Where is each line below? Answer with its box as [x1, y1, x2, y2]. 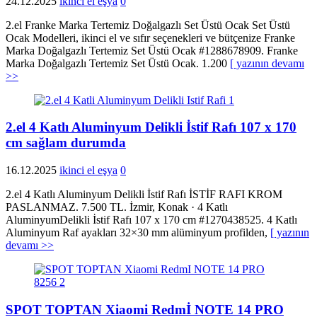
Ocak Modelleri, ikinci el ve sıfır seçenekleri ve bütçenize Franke [6, 31, 295, 44]
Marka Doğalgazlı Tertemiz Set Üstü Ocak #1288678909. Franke [6, 44, 298, 57]
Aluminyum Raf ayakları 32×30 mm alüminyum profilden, [6, 226, 270, 238]
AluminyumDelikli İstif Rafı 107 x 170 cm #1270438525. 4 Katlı [6, 213, 297, 226]
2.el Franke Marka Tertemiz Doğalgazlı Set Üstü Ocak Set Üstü [6, 18, 290, 31]
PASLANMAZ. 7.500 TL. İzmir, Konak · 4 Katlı [6, 200, 228, 213]
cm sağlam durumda [6, 135, 126, 151]
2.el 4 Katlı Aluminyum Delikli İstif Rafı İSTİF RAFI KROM [6, 188, 282, 200]
